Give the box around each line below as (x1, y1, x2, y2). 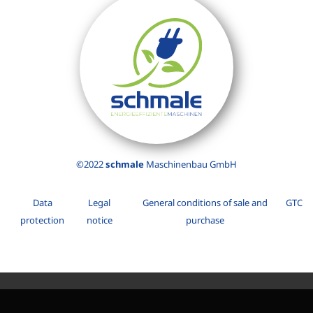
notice (86, 214, 112, 227)
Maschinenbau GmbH (144, 158, 237, 171)
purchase (185, 214, 224, 227)
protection (20, 214, 65, 227)
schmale (105, 158, 144, 171)
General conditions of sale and (142, 196, 268, 210)
